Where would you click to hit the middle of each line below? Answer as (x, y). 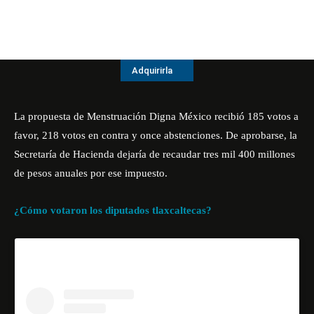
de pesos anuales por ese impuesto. (91, 173)
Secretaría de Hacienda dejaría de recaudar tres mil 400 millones (155, 154)
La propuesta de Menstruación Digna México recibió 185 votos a (156, 116)
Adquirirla (152, 71)
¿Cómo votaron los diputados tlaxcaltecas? (113, 210)
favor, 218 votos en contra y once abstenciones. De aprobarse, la (156, 135)
